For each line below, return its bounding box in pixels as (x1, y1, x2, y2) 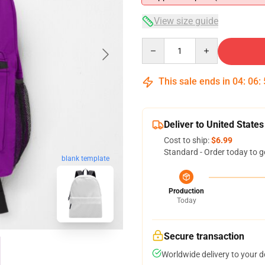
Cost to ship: (164, 135, 211, 145)
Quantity (141, 38, 174, 48)
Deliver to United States (164, 119, 264, 130)
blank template (61, 154, 109, 163)
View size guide (154, 15, 218, 27)
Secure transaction (164, 231, 244, 242)
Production (169, 187, 204, 195)
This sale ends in (156, 76, 232, 87)
